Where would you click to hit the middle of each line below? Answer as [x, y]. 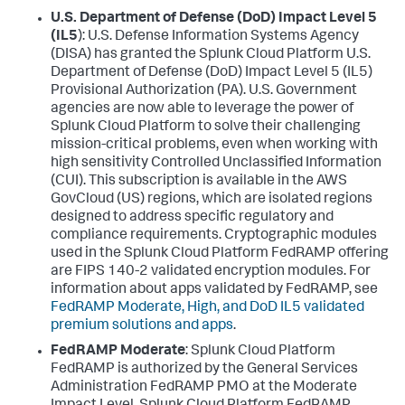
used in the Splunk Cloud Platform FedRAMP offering [220, 254]
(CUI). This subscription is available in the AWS [199, 181]
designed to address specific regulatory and [192, 217]
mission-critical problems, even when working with [214, 145]
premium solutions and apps [142, 326]
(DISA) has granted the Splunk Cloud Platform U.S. [211, 55]
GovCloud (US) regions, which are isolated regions [212, 199]
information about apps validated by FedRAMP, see [214, 290]
